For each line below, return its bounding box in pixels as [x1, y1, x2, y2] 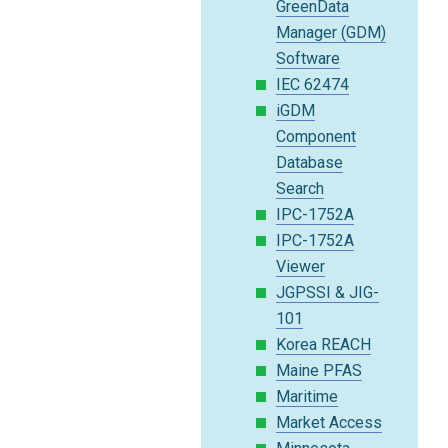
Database [276, 153, 344, 172]
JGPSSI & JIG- [276, 283, 380, 302]
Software [276, 49, 341, 68]
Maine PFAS [276, 361, 363, 380]
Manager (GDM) [276, 23, 387, 42]
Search [276, 179, 325, 198]
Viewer [276, 257, 326, 276]
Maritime [276, 387, 339, 406]
